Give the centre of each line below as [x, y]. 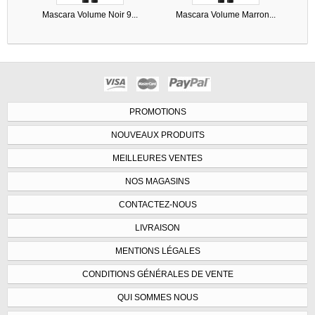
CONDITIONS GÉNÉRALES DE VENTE [157, 274]
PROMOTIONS [157, 111]
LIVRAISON [157, 227]
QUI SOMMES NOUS [157, 297]
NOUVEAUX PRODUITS [157, 135]
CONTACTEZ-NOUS [157, 204]
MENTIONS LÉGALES [157, 251]
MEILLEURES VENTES [157, 158]
